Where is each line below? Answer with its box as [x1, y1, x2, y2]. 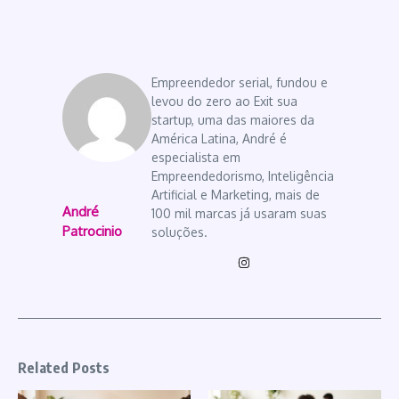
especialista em [151, 149, 240, 165]
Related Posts [18, 358, 110, 377]
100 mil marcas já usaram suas [151, 205, 327, 221]
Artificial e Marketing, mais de [151, 186, 320, 202]
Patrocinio [62, 223, 122, 240]
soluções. [151, 224, 208, 240]
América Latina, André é [151, 130, 287, 146]
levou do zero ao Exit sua [151, 93, 297, 109]
